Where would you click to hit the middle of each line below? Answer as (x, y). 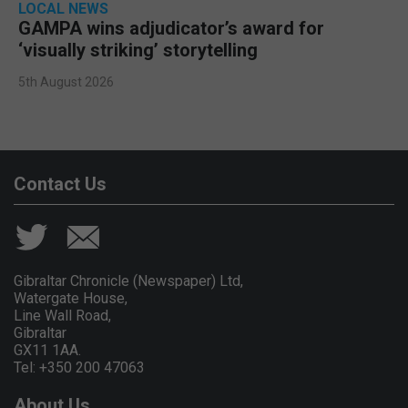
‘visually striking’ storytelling (138, 50)
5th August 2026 (66, 82)
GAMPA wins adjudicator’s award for (171, 28)
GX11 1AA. (47, 350)
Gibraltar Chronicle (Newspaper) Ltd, (128, 280)
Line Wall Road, (62, 315)
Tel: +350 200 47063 (79, 367)
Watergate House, (71, 298)
